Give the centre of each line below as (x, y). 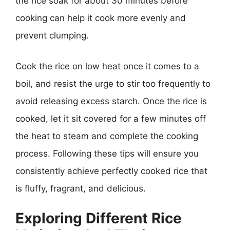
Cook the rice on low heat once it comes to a (107, 66)
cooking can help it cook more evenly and (101, 18)
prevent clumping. (52, 35)
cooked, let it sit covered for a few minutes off (111, 118)
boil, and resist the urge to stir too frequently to (113, 83)
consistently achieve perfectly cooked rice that (111, 171)
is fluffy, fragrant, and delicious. (81, 188)
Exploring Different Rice (99, 218)
